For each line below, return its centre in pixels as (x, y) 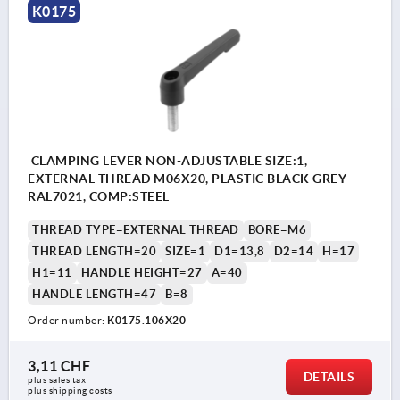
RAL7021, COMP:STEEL (99, 197)
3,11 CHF (59, 367)
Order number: (67, 321)
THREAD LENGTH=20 (94, 252)
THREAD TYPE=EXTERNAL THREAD (136, 230)
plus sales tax (58, 380)
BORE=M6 (277, 230)
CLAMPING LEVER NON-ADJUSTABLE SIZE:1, (167, 161)
